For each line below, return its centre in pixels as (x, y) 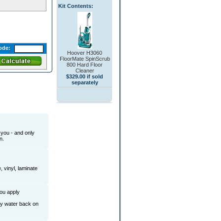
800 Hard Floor (85, 65)
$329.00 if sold (85, 76)
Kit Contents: (75, 6)
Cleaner (85, 71)
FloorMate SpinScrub (85, 59)
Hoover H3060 (85, 53)
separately (85, 82)
